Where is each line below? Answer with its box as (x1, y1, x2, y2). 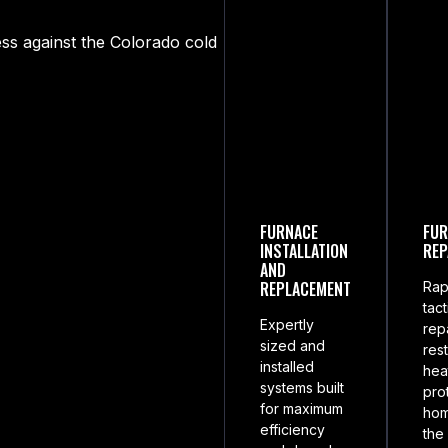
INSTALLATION (260, 238, 348, 263)
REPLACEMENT (260, 276, 351, 301)
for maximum (260, 399, 343, 417)
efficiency (260, 420, 325, 438)
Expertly (260, 315, 314, 333)
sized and (260, 336, 325, 354)
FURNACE (260, 219, 318, 244)
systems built (260, 378, 344, 396)
